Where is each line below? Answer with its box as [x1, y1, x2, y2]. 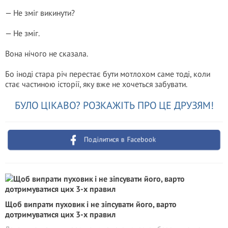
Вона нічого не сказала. [5, 48, 88, 59]
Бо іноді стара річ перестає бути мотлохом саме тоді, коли [5, 69, 210, 79]
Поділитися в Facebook [83, 134, 157, 145]
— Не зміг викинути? [5, 8, 75, 18]
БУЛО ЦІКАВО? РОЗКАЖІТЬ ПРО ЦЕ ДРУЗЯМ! [14, 99, 214, 112]
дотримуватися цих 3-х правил [5, 209, 116, 219]
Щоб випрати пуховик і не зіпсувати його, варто [5, 199, 177, 209]
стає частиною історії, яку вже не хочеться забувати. [5, 79, 187, 89]
